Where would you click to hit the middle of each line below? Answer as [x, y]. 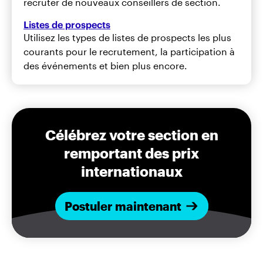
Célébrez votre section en [131, 134]
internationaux [131, 171]
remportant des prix [131, 153]
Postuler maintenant [123, 206]
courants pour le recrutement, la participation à [129, 51]
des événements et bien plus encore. [105, 65]
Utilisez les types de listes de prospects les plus [127, 37]
